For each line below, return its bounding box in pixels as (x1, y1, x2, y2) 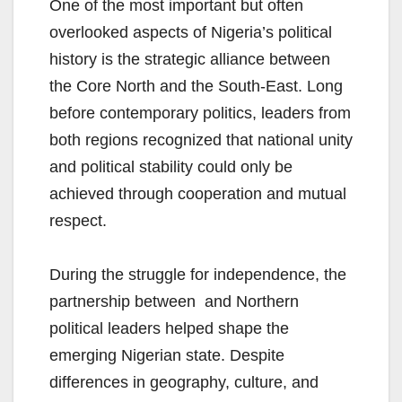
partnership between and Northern (49, 293, 299, 311)
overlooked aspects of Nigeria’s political (49, 23, 332, 42)
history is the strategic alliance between (49, 50, 330, 69)
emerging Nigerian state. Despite (49, 346, 284, 365)
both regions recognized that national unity (49, 131, 353, 150)
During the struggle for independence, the (49, 266, 346, 284)
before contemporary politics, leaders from (49, 104, 351, 123)
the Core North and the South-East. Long (49, 77, 343, 96)
